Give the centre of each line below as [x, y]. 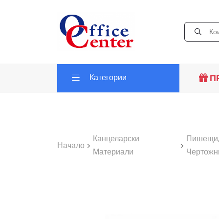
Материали [113, 152]
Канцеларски [116, 139]
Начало [71, 145]
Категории [108, 77]
